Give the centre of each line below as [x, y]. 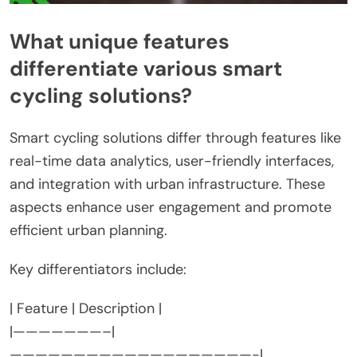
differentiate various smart [146, 69]
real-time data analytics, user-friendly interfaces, [172, 161]
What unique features [120, 42]
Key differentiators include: [98, 269]
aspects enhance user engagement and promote [171, 207]
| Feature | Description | [86, 308]
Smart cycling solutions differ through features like [175, 138]
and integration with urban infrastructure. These [167, 184]
